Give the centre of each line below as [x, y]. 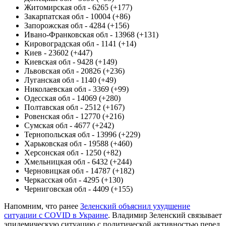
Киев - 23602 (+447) [58, 52]
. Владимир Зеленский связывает [165, 215]
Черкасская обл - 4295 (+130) [74, 180]
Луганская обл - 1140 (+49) [70, 80]
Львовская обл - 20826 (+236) [74, 71]
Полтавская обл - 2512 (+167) [74, 107]
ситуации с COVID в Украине [56, 215]
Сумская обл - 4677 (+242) [69, 125]
